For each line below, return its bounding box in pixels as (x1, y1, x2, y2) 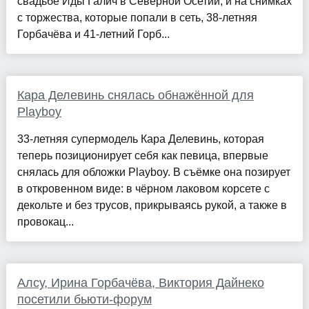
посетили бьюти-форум (17, 292, 152, 307)
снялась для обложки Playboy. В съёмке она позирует (17, 166, 290, 179)
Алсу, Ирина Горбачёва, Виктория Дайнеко (17, 276, 264, 290)
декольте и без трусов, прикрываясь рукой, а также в (17, 199, 287, 212)
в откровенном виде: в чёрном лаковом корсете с (17, 183, 270, 195)
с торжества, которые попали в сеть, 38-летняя (17, 12, 257, 24)
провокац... (17, 216, 74, 228)
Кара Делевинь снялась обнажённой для (17, 88, 254, 103)
